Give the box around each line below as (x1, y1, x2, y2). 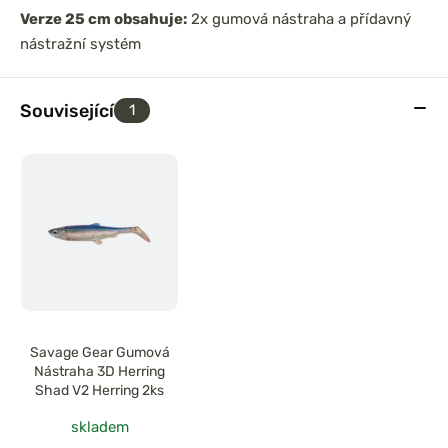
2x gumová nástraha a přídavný (187, 10, 411, 28)
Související (20, 100, 114, 121)
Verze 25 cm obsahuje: (20, 10, 187, 28)
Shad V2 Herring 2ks (35, 382, 165, 400)
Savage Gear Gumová (29, 344, 170, 362)
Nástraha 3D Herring (34, 363, 166, 381)
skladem (70, 418, 129, 437)
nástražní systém (20, 35, 141, 53)
